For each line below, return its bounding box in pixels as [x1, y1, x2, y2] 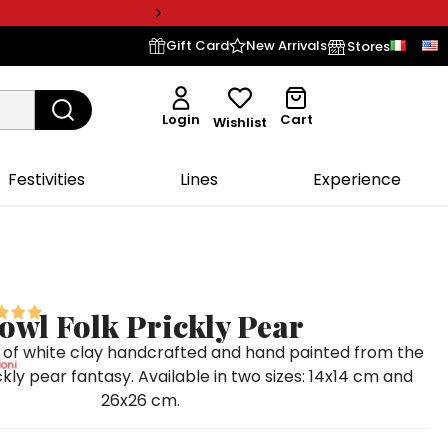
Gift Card [166, 36, 229, 55]
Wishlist [213, 113, 268, 133]
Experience [312, 167, 401, 191]
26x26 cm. [100, 388, 180, 412]
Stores [347, 36, 390, 56]
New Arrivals [246, 36, 327, 55]
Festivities [8, 167, 86, 191]
